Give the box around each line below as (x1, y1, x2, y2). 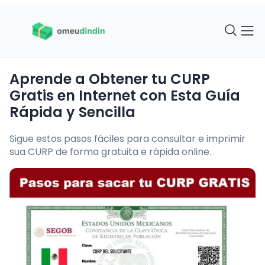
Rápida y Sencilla (9, 102, 135, 122)
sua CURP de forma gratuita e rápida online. (9, 144, 211, 159)
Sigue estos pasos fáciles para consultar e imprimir (9, 131, 245, 146)
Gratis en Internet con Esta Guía (9, 85, 240, 105)
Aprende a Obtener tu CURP (9, 69, 210, 89)
